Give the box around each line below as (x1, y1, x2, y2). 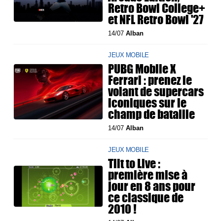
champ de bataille (108, 105, 195, 123)
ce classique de (108, 188, 184, 207)
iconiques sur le (108, 94, 187, 112)
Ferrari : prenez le (108, 71, 192, 89)
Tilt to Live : (108, 154, 161, 173)
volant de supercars (108, 82, 204, 101)
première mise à (108, 166, 188, 184)
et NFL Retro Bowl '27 (108, 10, 204, 29)
